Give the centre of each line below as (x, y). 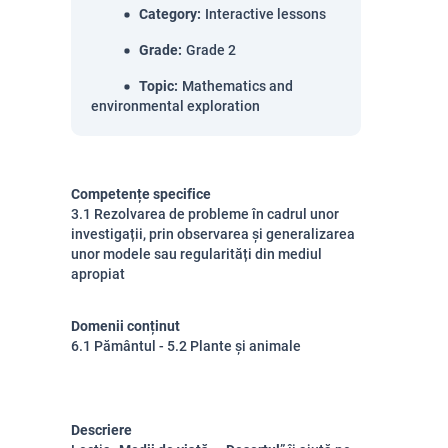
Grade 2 (211, 50)
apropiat (98, 274)
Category (168, 14)
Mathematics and (237, 86)
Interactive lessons (265, 14)
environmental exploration (175, 106)
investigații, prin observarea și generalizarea (213, 234)
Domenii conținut (125, 326)
